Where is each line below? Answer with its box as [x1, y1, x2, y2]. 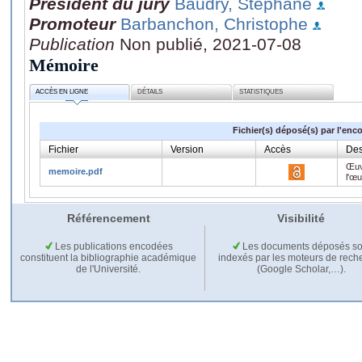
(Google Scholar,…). [256, 263, 346, 275]
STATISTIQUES [239, 88, 284, 96]
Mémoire [29, 54, 99, 75]
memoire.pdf [48, 166, 103, 176]
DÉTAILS [137, 88, 163, 96]
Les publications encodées [52, 240, 173, 252]
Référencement [66, 211, 150, 225]
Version [170, 143, 204, 155]
